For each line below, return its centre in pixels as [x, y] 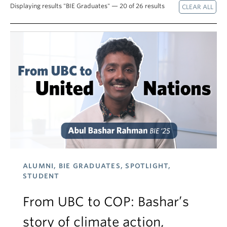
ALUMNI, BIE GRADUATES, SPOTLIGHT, [97, 166]
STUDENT [41, 176]
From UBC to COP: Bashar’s [106, 201]
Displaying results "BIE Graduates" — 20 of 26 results [87, 6]
